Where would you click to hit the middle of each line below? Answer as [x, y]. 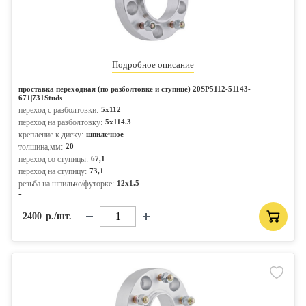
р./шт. [59, 216]
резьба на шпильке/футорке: [66, 184]
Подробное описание [153, 65]
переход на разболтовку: [60, 122]
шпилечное [105, 134]
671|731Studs [40, 98]
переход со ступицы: [53, 159]
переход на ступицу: [53, 171]
